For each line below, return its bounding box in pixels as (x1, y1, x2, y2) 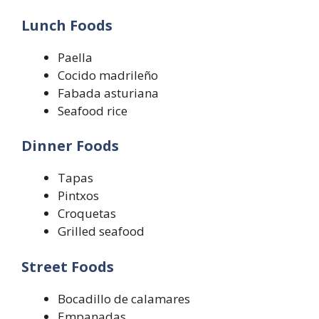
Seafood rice (58, 102, 127, 119)
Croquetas (58, 205, 116, 222)
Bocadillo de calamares (58, 290, 190, 307)
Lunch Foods (21, 15, 113, 35)
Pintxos (58, 187, 99, 204)
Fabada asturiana (58, 84, 159, 101)
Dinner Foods (21, 136, 119, 156)
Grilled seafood (58, 223, 145, 240)
